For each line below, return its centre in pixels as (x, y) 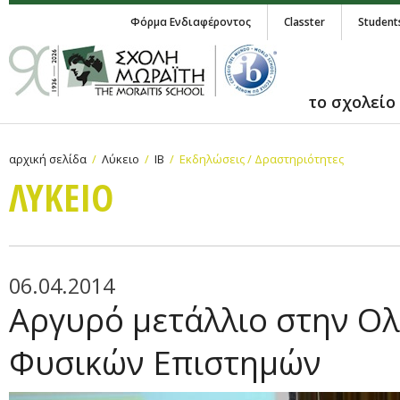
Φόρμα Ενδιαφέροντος (191, 22)
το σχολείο (352, 102)
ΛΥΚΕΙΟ (61, 197)
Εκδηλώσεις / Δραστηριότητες (262, 159)
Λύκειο (121, 159)
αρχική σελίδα (48, 159)
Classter (304, 22)
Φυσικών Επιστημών (165, 363)
